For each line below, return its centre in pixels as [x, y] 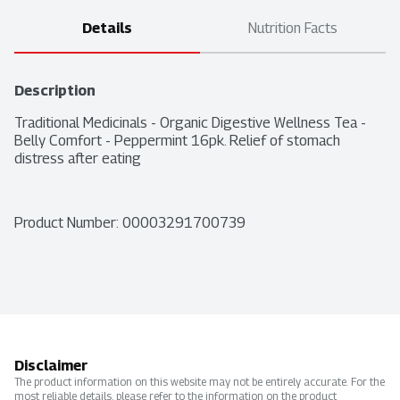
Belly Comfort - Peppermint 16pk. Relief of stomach [177, 141]
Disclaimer [51, 366]
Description [55, 91]
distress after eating [78, 159]
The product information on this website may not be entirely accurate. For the [200, 382]
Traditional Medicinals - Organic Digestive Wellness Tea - [190, 123]
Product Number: [68, 223]
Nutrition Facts [293, 29]
